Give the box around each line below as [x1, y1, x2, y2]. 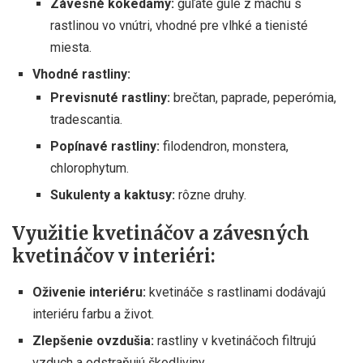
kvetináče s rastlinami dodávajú [146, 284, 326, 300]
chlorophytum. [50, 160, 129, 176]
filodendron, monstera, [160, 138, 288, 154]
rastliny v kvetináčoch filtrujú [154, 332, 316, 348]
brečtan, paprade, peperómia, [170, 89, 336, 105]
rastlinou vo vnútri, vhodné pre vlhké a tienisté [50, 17, 308, 33]
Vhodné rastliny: [32, 66, 130, 82]
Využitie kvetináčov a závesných [12, 221, 310, 245]
